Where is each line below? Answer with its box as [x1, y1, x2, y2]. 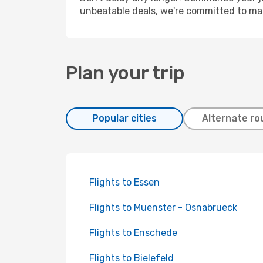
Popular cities [92, 113, 157, 124]
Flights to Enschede [89, 227, 177, 238]
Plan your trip [66, 62, 185, 84]
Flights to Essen [89, 177, 160, 188]
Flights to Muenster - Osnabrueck [89, 202, 237, 213]
